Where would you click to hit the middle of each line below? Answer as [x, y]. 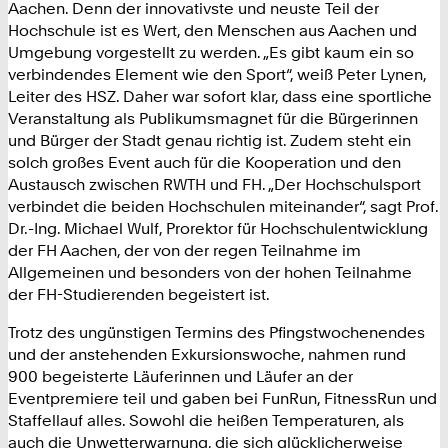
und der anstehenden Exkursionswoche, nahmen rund [207, 353]
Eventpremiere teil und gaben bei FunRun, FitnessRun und [222, 397]
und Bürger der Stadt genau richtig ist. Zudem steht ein [209, 139]
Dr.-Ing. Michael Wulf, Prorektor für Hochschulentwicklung [218, 227]
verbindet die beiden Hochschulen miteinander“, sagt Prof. [223, 205]
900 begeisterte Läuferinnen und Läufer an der [180, 375]
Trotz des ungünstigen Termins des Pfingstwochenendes [216, 331]
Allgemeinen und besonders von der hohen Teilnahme [210, 271]
